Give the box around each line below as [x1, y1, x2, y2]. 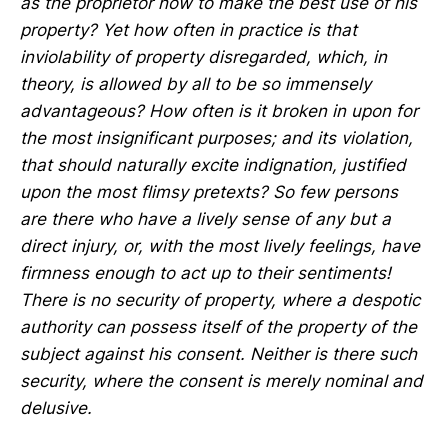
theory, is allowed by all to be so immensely [20, 74, 371, 95]
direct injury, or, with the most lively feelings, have [20, 236, 420, 257]
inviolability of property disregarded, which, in [20, 47, 387, 68]
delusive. [20, 398, 92, 419]
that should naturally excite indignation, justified [20, 155, 406, 176]
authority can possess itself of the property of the [20, 317, 417, 338]
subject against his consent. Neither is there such [20, 344, 417, 365]
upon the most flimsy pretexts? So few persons [20, 182, 398, 203]
